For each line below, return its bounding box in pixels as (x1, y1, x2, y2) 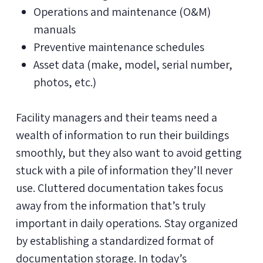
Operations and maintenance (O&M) (33, 4, 211, 19)
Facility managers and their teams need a (15, 109, 217, 125)
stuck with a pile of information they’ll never (15, 162, 232, 178)
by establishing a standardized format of (15, 232, 214, 248)
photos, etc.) (33, 74, 96, 90)
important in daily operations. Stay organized (15, 215, 238, 231)
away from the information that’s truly (15, 197, 205, 213)
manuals (33, 21, 76, 37)
